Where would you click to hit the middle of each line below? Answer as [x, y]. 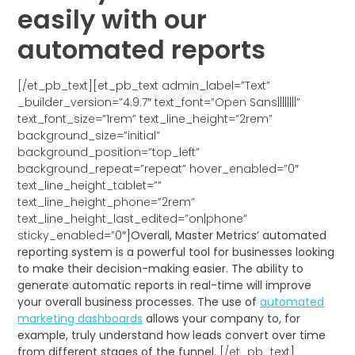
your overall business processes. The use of [139, 302]
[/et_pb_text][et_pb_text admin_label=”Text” [144, 85]
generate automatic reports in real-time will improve [165, 285]
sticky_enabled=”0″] [74, 235]
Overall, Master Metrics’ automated [229, 235]
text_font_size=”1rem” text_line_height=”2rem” [145, 118]
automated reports [142, 49]
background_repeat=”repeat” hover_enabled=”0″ [158, 168]
